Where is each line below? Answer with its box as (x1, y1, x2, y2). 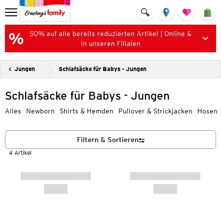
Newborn (26, 107, 55, 115)
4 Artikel (9, 149, 32, 156)
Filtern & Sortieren (76, 136, 139, 144)
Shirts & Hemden (60, 107, 113, 115)
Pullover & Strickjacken (118, 107, 192, 115)
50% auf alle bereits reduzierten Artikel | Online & (30, 30, 191, 37)
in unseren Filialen (80, 39, 141, 47)
